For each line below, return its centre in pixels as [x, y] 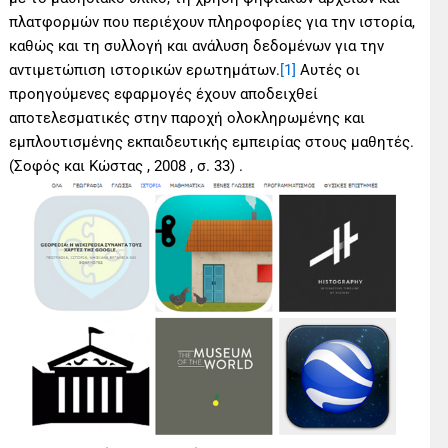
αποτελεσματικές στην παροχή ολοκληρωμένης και [187, 117]
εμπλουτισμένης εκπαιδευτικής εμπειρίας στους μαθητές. [212, 141]
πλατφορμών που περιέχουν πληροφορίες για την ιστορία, [212, 21]
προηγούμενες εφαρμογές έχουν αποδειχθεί [164, 93]
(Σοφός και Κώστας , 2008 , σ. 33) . [126, 165]
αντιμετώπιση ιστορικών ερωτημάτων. [145, 69]
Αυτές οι [328, 69]
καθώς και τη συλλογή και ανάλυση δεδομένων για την [197, 45]
